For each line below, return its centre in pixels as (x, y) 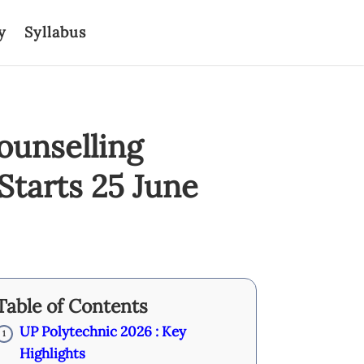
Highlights (52, 353)
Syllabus (55, 32)
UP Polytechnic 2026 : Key (102, 331)
